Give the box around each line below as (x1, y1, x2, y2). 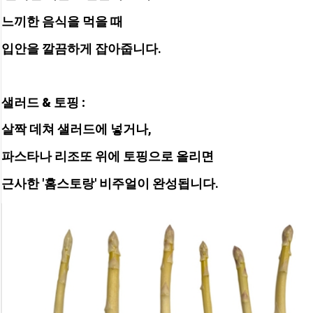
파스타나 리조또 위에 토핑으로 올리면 (1, 148, 217, 163)
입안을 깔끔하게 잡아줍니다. (1, 41, 161, 56)
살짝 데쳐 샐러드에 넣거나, (1, 122, 154, 137)
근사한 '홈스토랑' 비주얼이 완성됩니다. (1, 175, 219, 191)
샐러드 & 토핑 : (1, 94, 88, 110)
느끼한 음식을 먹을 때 (1, 13, 126, 29)
